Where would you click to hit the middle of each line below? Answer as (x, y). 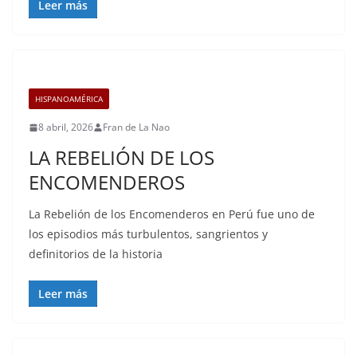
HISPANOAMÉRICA (69, 99)
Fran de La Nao (136, 127)
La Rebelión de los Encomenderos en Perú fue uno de (172, 214)
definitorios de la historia (96, 254)
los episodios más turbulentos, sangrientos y (148, 234)
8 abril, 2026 (66, 127)
